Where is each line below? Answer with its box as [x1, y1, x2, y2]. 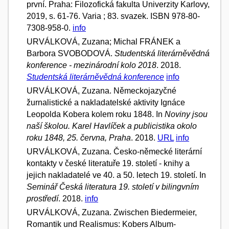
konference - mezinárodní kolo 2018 [27, 60, 156, 70]
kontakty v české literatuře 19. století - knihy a [27, 158, 190, 168]
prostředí [27, 194, 58, 203]
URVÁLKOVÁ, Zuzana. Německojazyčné [27, 86, 176, 95]
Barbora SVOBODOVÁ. [27, 49, 114, 58]
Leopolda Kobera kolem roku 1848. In [27, 109, 165, 119]
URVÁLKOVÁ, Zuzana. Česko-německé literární [27, 147, 202, 156]
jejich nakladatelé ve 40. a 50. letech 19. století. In [27, 170, 206, 179]
